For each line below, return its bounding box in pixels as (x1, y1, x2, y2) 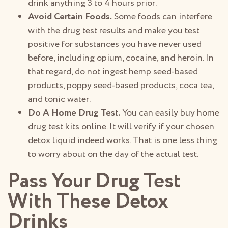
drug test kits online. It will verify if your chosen (28, 120, 214, 134)
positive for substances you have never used (28, 38, 202, 51)
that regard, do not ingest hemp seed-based (28, 65, 198, 79)
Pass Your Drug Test (8, 166, 181, 197)
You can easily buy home (120, 106, 219, 120)
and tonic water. (28, 93, 91, 106)
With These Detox (8, 187, 168, 217)
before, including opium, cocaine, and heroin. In (28, 51, 214, 65)
